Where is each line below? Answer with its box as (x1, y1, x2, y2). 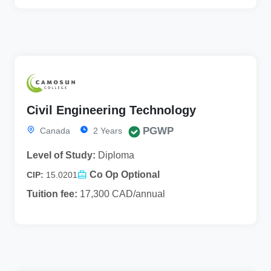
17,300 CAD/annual (77, 189, 165, 200)
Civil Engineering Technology (27, 103, 196, 117)
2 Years (91, 126, 122, 136)
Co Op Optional (90, 169, 160, 180)
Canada (38, 126, 70, 136)
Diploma (96, 150, 134, 161)
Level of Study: (27, 150, 96, 161)
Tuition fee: (27, 189, 77, 200)
